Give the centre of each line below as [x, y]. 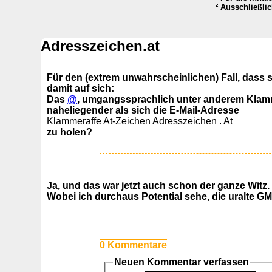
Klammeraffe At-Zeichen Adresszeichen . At [140, 121]
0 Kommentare [133, 245]
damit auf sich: [81, 89]
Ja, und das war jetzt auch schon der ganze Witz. [158, 186]
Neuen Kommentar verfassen [181, 262]
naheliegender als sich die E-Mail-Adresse [143, 110]
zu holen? [70, 132]
